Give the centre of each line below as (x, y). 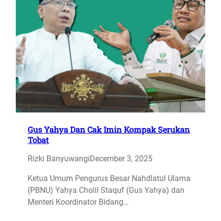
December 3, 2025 (121, 159)
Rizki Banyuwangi (59, 159)
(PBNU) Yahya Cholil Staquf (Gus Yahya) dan (106, 190)
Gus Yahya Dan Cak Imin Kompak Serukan (109, 129)
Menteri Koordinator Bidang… (78, 202)
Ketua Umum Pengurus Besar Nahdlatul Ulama (109, 178)
